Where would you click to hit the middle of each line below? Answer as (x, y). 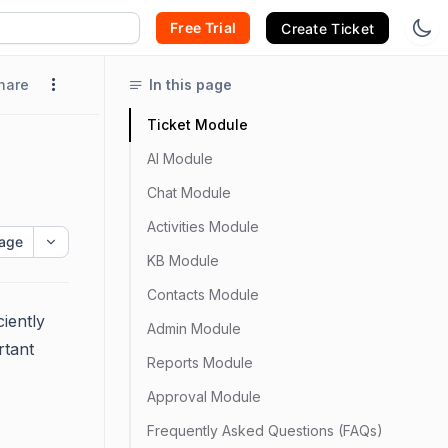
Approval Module (204, 396)
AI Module (180, 158)
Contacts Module (203, 294)
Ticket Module (197, 124)
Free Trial (203, 27)
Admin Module (194, 328)
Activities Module (203, 226)
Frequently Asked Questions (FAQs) (265, 430)
